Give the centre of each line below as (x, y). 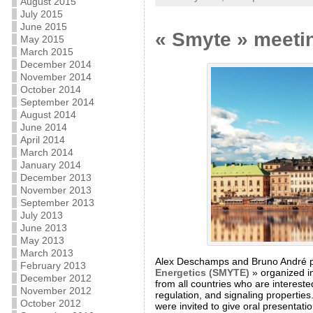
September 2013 (57, 203)
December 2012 (56, 278)
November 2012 (56, 291)
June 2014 (43, 127)
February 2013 (53, 265)
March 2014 (46, 152)
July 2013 (41, 215)
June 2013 (43, 228)
